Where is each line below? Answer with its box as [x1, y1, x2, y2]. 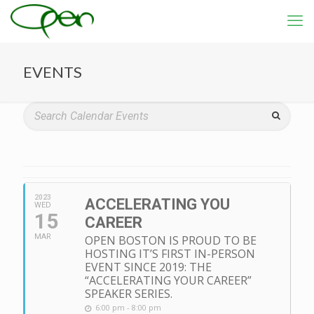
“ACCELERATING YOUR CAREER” [85, 273, 252, 288]
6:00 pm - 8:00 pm [95, 302, 161, 313]
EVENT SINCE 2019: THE [85, 259, 212, 275]
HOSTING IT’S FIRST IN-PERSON [85, 246, 255, 261]
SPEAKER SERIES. [85, 286, 172, 301]
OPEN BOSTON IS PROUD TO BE [85, 233, 257, 248]
